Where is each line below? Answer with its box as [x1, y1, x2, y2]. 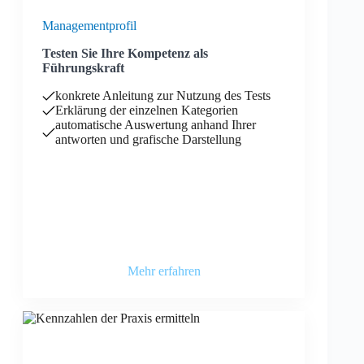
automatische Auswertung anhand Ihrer [55, 118, 256, 132]
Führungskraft [42, 61, 124, 75]
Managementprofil [42, 19, 136, 32]
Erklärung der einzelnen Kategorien [55, 103, 238, 117]
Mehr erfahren [127, 264, 201, 278]
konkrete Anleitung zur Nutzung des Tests [55, 89, 271, 102]
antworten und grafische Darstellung [55, 132, 241, 146]
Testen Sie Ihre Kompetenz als [42, 46, 208, 60]
